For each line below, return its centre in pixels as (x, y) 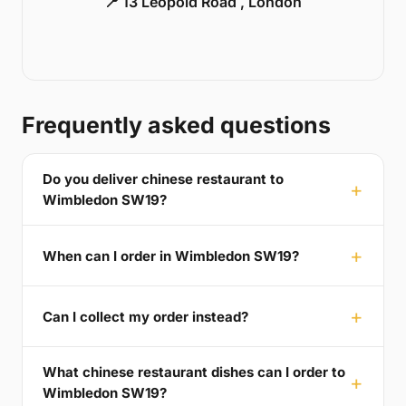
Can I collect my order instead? (145, 316)
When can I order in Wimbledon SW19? (171, 256)
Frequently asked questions (176, 126)
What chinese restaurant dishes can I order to (194, 372)
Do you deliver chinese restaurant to (163, 179)
